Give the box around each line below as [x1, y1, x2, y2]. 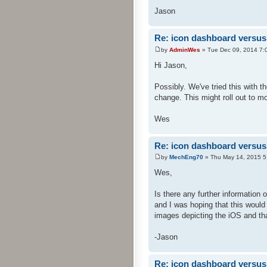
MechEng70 [169, 154, 203, 161]
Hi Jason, [154, 60, 187, 70]
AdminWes [169, 46, 200, 53]
